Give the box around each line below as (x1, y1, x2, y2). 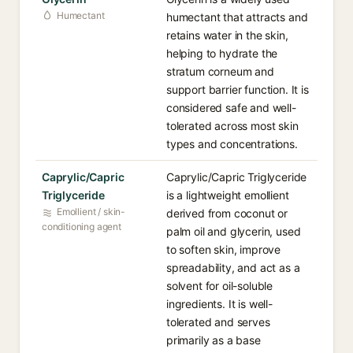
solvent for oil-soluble (166, 279, 273, 292)
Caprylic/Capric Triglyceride (166, 170, 307, 184)
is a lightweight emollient (166, 188, 289, 202)
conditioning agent (42, 221, 121, 232)
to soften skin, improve (166, 243, 281, 256)
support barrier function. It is (166, 83, 309, 96)
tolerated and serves (166, 315, 270, 329)
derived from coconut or (166, 206, 288, 220)
